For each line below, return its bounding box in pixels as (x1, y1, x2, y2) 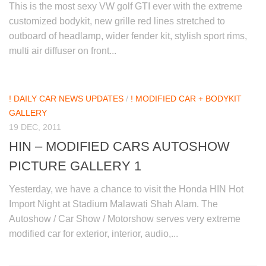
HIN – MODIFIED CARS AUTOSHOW (9, 139, 230, 154)
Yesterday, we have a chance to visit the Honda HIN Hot (9, 184, 243, 195)
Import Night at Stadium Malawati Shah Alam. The (9, 199, 218, 210)
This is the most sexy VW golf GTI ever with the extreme (9, 1, 242, 12)
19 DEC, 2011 (9, 122, 61, 132)
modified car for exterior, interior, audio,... (9, 229, 178, 239)
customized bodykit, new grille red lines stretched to (9, 16, 225, 27)
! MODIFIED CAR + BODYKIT (131, 94, 242, 104)
